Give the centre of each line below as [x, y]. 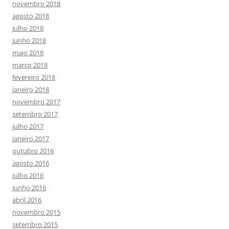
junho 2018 [29, 40]
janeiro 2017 [31, 138]
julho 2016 [28, 175]
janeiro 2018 [31, 89]
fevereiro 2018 [34, 77]
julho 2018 [28, 28]
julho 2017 [28, 126]
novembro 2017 [36, 101]
